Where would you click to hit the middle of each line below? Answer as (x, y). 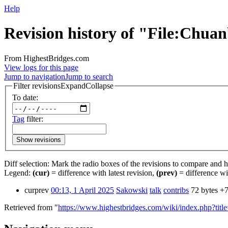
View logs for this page (41, 67)
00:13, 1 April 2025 (82, 190)
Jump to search (89, 76)
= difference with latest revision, (103, 173)
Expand (73, 85)
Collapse (99, 85)
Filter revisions (37, 85)
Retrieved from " (31, 208)
